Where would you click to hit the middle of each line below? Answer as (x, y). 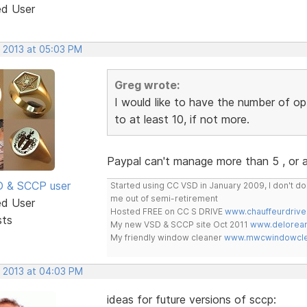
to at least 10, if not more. (182, 119)
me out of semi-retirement (164, 198)
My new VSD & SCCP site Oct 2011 (180, 224)
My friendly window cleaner (167, 237)
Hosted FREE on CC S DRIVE (167, 211)
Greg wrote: (147, 85)
